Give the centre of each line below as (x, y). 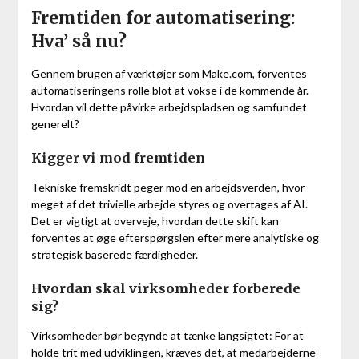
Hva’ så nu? (79, 42)
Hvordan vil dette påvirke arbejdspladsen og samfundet (169, 107)
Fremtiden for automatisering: (163, 18)
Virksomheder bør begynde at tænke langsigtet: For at (167, 336)
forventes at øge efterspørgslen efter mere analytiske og (175, 238)
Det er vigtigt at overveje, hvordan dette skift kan (155, 221)
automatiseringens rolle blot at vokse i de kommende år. (169, 91)
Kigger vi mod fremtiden (118, 158)
